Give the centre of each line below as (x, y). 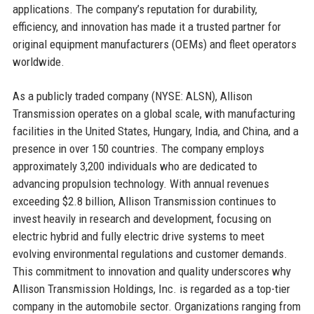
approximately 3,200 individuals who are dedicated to (135, 166)
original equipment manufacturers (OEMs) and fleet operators (154, 44)
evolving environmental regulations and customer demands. (150, 253)
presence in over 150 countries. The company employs (138, 148)
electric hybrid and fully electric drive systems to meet (138, 236)
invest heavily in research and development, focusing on (142, 218)
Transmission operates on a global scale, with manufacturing (153, 113)
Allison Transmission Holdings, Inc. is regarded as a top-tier (151, 288)
